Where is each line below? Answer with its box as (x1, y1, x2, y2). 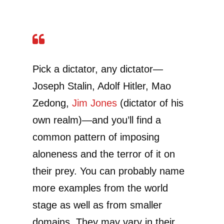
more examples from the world (32, 182, 168, 193)
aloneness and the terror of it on (32, 148, 175, 159)
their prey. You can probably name (32, 165, 184, 176)
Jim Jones (72, 97, 117, 108)
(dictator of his (117, 97, 183, 108)
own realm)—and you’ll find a (32, 114, 161, 125)
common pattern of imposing (32, 131, 159, 142)
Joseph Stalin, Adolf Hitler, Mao (32, 80, 171, 91)
